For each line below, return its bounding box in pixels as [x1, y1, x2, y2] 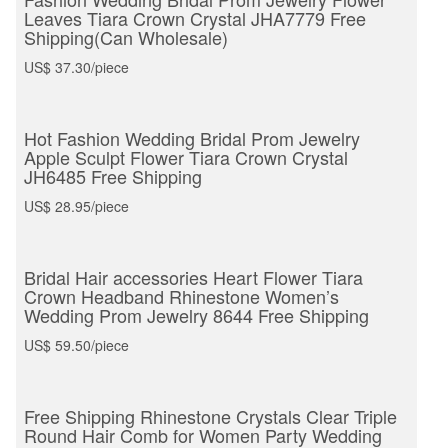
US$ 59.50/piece [24, 334, 129, 355]
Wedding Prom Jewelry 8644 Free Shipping [24, 301, 369, 328]
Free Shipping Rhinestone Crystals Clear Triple [24, 402, 397, 429]
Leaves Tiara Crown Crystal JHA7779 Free [24, 4, 366, 31]
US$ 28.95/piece [24, 195, 129, 216]
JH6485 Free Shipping [24, 162, 202, 189]
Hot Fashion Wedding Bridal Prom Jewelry [24, 124, 360, 151]
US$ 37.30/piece [24, 56, 129, 77]
